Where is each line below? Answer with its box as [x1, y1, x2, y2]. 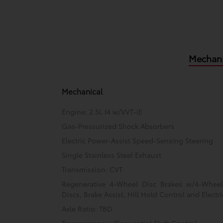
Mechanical [62, 86, 103, 97]
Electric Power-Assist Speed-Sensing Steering [62, 135, 214, 146]
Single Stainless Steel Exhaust [62, 150, 162, 160]
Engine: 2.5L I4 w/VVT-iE [62, 107, 143, 117]
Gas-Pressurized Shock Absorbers [62, 121, 175, 131]
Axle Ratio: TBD [62, 204, 113, 214]
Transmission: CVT [62, 164, 123, 175]
